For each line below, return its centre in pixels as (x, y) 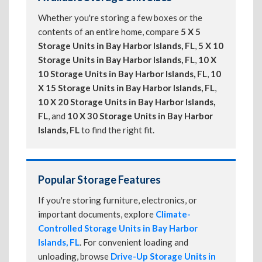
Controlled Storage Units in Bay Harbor (118, 228)
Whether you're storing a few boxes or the (120, 18)
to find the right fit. (117, 130)
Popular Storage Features (99, 180)
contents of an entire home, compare (109, 32)
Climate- (173, 214)
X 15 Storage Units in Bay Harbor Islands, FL (126, 88)
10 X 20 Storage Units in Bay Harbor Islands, (127, 102)
